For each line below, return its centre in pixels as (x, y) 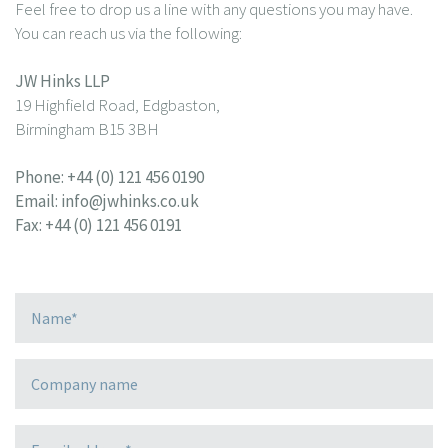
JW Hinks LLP (62, 81)
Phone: (39, 177)
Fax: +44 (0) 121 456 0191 (98, 225)
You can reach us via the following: (128, 33)
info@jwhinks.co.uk (130, 201)
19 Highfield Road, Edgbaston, (117, 105)
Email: (36, 201)
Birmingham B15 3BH (87, 129)
